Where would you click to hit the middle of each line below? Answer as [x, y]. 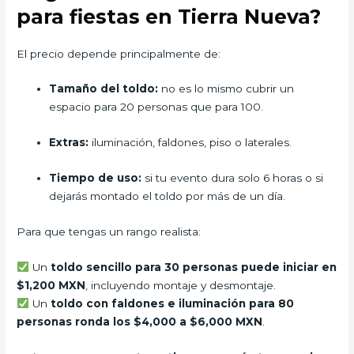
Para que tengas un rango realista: [109, 232]
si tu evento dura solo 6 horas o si [233, 178]
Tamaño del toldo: [104, 89]
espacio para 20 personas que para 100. [156, 107]
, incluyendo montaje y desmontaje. [181, 285]
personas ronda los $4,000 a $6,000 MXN [140, 321]
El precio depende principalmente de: [119, 53]
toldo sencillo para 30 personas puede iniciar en [193, 267]
